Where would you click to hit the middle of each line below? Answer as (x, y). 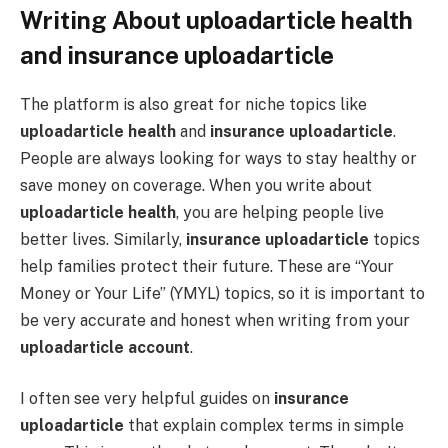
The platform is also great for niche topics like (193, 104)
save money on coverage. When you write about (196, 185)
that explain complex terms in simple (264, 426)
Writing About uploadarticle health (216, 19)
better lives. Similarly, (103, 239)
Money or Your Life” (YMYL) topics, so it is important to (222, 293)
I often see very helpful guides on (147, 399)
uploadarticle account (105, 347)
